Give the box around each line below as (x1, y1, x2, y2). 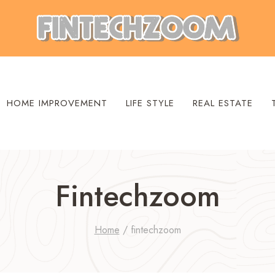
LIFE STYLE (125, 96, 174, 110)
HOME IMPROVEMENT (6, 96, 107, 110)
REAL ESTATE (192, 96, 253, 110)
